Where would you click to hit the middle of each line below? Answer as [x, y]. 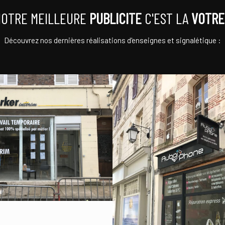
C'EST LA [166, 18]
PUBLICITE [115, 18]
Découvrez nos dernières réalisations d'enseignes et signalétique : [112, 40]
